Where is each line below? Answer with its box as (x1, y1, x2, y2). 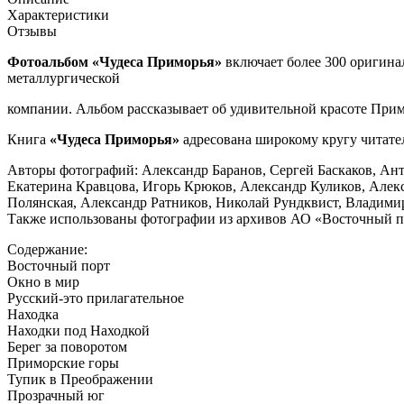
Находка (7, 306, 59, 322)
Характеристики (7, 6, 109, 23)
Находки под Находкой (7, 322, 150, 338)
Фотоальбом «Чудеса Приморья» (7, 53, 222, 69)
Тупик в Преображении (7, 371, 153, 387)
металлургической (7, 69, 120, 86)
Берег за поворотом (7, 338, 127, 354)
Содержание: (7, 241, 87, 257)
